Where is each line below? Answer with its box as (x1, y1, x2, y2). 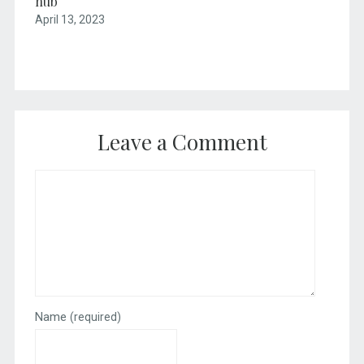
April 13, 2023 (34, 13, 105, 27)
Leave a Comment (97, 128, 267, 157)
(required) (69, 310, 121, 324)
